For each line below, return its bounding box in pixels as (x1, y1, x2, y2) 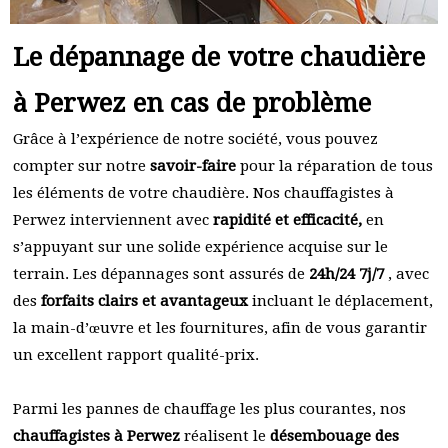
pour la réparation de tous (240, 157, 433, 175)
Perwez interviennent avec (13, 211, 213, 229)
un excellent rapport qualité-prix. (13, 346, 259, 364)
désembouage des (270, 427, 399, 445)
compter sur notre (13, 157, 150, 175)
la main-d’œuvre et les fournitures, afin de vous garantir (13, 319, 427, 337)
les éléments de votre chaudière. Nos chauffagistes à (13, 184, 394, 202)
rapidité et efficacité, (213, 211, 362, 229)
